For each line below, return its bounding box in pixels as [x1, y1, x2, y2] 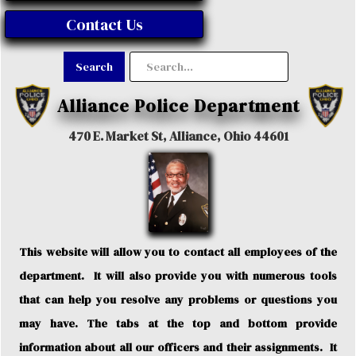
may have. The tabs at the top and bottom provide [19, 315, 337, 331]
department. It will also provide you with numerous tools [19, 268, 337, 284]
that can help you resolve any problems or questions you [19, 292, 337, 308]
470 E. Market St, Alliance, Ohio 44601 [68, 127, 288, 145]
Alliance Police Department [56, 94, 300, 118]
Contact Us [65, 13, 143, 36]
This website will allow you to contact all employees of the [19, 244, 337, 260]
